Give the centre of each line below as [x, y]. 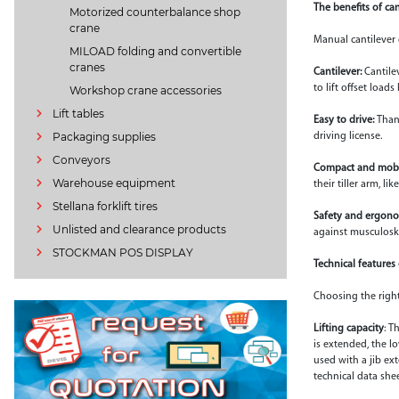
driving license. [347, 136]
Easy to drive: [345, 120]
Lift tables [78, 114]
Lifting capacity [348, 328]
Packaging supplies [104, 137]
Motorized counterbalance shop [155, 12]
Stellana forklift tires [105, 206]
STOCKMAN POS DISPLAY [122, 252]
